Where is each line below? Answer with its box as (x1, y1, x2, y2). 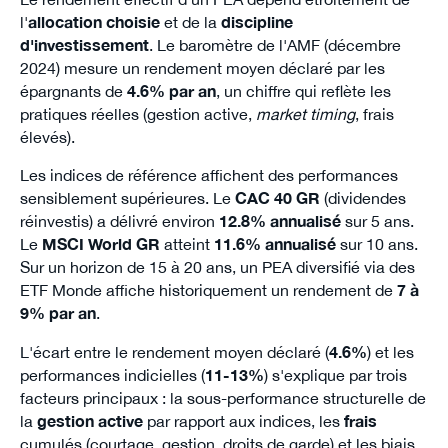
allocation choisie (27, 12, 160, 31)
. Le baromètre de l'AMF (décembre (148, 35, 401, 54)
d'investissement (19, 35, 149, 54)
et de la (159, 12, 221, 31)
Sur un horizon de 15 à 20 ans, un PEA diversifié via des (19, 258, 415, 277)
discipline (220, 12, 293, 31)
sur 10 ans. (335, 235, 418, 254)
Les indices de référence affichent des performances (19, 166, 398, 185)
